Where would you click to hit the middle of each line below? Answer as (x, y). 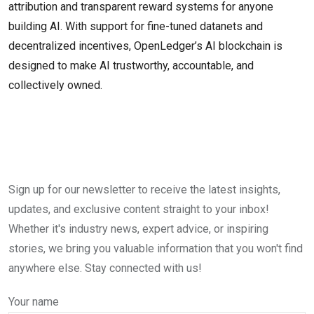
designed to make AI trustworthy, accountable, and (131, 66)
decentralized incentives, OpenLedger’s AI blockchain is (145, 46)
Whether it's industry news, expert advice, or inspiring (138, 229)
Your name (34, 302)
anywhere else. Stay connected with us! (105, 268)
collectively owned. (55, 86)
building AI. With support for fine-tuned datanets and (136, 27)
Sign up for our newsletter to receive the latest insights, (144, 190)
